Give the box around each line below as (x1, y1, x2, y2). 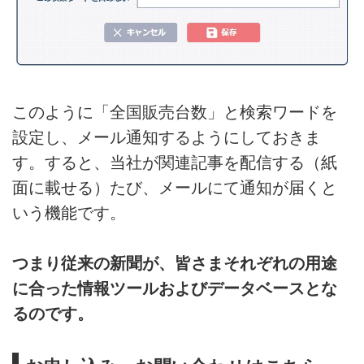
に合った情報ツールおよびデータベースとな (12, 279, 337, 298)
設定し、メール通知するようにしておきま (12, 128, 321, 146)
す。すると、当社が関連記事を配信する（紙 (12, 153, 337, 171)
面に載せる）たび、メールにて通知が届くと (12, 178, 337, 197)
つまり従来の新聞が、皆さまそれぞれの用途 (12, 254, 337, 273)
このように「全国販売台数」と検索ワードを (12, 102, 337, 121)
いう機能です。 (12, 203, 126, 222)
